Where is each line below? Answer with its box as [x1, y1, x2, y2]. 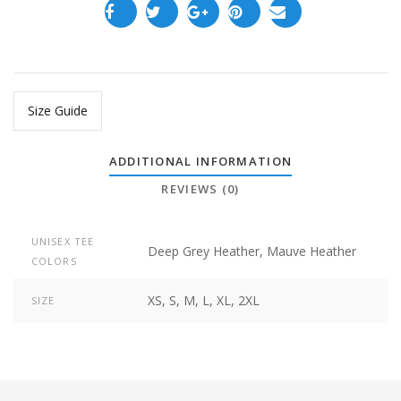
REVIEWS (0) [161, 181, 240, 197]
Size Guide [28, 102, 88, 119]
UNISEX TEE [31, 234, 94, 248]
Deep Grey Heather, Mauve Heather [148, 242, 356, 260]
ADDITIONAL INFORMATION [108, 153, 293, 169]
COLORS [31, 253, 77, 268]
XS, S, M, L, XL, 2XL [148, 291, 260, 309]
